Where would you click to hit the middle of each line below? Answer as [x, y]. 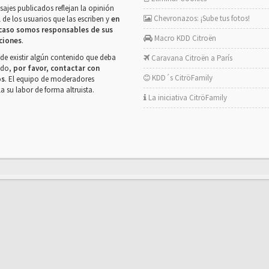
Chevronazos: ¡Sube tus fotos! [201, 18]
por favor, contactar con [56, 68]
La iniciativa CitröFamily [187, 98]
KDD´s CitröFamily [181, 78]
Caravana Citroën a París [191, 58]
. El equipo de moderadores [50, 79]
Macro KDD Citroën [184, 38]
